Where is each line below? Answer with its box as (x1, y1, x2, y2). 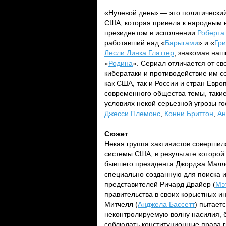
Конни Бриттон (164, 109, 213, 118)
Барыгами (165, 39, 198, 47)
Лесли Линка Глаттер (104, 49, 174, 57)
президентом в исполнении (104, 29, 197, 37)
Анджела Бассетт (138, 200, 195, 208)
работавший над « (104, 39, 165, 47)
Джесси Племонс (104, 109, 160, 118)
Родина (108, 59, 133, 67)
